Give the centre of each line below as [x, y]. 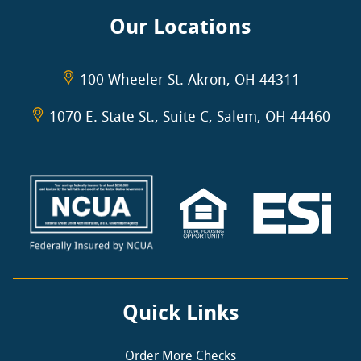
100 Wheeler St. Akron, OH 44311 [189, 79]
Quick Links [180, 313]
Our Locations [180, 27]
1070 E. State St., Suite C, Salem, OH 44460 [189, 116]
